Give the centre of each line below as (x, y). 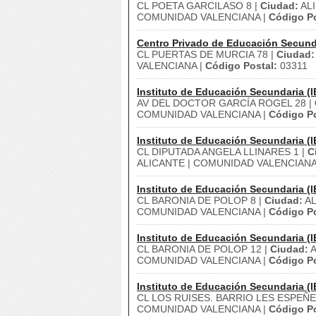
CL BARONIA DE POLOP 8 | (201, 200)
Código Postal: (241, 66)
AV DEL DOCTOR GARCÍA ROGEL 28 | (226, 103)
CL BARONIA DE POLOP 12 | (203, 249)
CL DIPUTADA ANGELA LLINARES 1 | (222, 152)
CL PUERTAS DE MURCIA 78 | (207, 54)
